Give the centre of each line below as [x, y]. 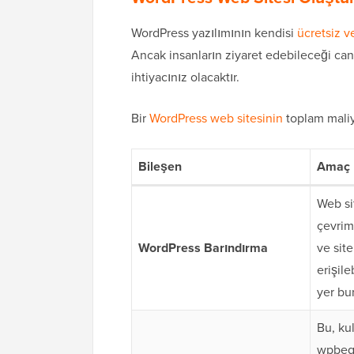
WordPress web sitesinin [216, 119]
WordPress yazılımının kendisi [214, 33]
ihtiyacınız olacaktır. [185, 77]
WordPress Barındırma [203, 248]
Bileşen [160, 167]
